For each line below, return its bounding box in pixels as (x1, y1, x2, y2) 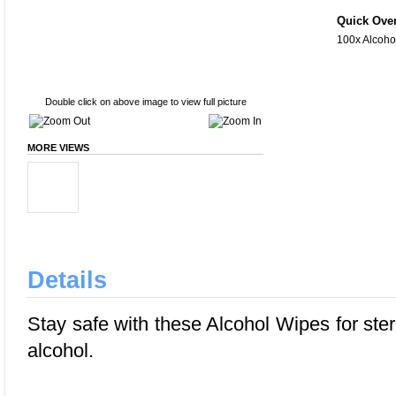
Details (27, 266, 107, 293)
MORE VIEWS (27, 142, 89, 153)
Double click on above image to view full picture (44, 96, 247, 107)
